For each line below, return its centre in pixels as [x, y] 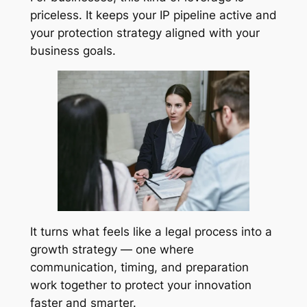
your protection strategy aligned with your [145, 33]
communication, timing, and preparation [139, 267]
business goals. [73, 50]
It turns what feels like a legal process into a [151, 232]
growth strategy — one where [112, 249]
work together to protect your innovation [140, 285]
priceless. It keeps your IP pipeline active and [153, 15]
